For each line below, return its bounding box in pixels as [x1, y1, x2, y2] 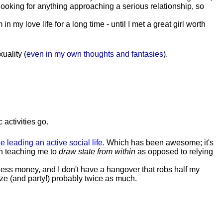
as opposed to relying [135, 147, 213, 156]
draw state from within [59, 147, 135, 156]
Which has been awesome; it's [107, 138, 214, 147]
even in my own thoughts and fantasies [26, 50, 163, 58]
